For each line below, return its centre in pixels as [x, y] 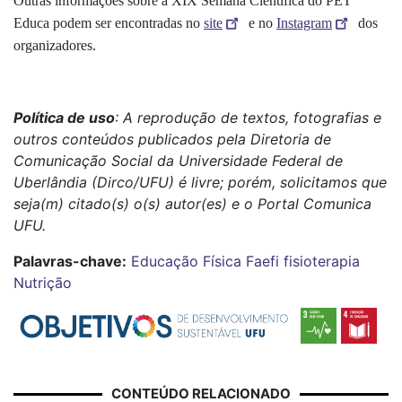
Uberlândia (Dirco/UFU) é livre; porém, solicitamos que [200, 183]
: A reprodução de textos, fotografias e [248, 118]
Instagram [304, 23]
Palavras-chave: [70, 262]
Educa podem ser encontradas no [109, 23]
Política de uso [64, 118]
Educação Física [186, 262]
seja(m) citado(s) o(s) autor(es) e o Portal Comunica [192, 204]
